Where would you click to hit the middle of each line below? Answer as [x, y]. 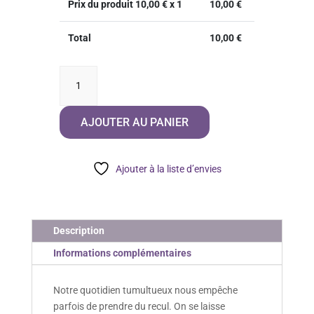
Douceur [82, 144]
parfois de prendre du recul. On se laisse [139, 307]
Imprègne [86, 162]
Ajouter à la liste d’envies [168, 169]
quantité [82, 74]
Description [78, 231]
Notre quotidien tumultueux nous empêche [145, 291]
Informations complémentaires [122, 253]
